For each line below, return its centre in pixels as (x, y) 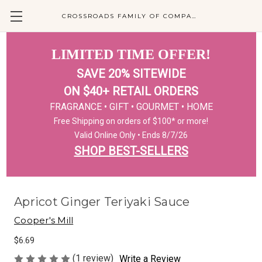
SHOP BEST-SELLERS (131, 151)
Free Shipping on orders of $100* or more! (131, 121)
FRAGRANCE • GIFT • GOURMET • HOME (131, 107)
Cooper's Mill (44, 220)
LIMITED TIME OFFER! (131, 54)
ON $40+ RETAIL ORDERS (131, 91)
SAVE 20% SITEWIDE (131, 74)
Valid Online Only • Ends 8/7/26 (131, 135)
